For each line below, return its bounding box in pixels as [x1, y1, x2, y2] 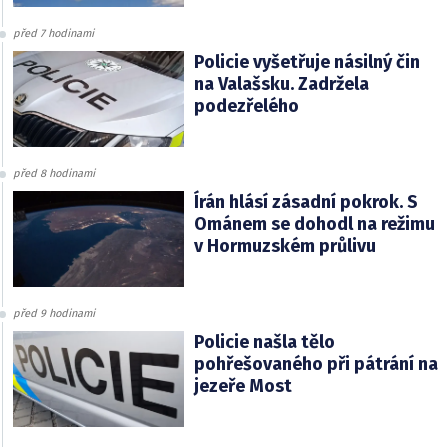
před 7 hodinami [13, 27, 94, 41]
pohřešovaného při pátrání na [193, 353, 438, 376]
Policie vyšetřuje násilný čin [193, 51, 420, 74]
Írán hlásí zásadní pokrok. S [193, 191, 418, 214]
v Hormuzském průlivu [193, 235, 376, 258]
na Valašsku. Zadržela [193, 73, 369, 96]
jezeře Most [193, 375, 292, 398]
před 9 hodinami [13, 307, 95, 321]
